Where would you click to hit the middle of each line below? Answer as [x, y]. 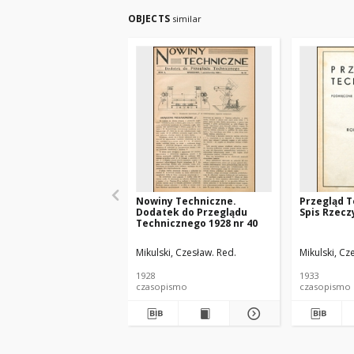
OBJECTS [150, 19]
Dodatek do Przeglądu [192, 212]
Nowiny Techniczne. [186, 201]
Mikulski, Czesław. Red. [186, 252]
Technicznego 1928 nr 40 [197, 223]
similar [186, 19]
